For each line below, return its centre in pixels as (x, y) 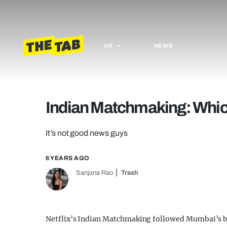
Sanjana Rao (94, 173)
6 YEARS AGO (68, 158)
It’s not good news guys (87, 133)
